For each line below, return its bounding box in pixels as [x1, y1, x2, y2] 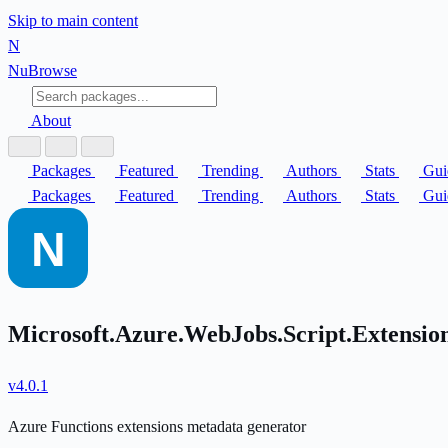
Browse [28, 62, 77, 79]
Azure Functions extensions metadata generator [8, 417, 306, 435]
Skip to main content [8, 12, 138, 29]
